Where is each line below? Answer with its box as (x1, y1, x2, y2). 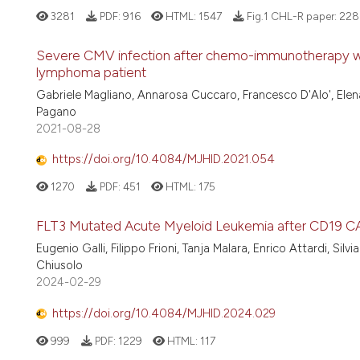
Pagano (36, 104, 76, 119)
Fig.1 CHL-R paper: (243, 10, 339, 23)
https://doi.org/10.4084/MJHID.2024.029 (52, 305, 276, 321)
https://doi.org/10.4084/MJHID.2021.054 (52, 152, 275, 167)
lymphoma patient (36, 63, 146, 80)
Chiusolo (36, 258, 83, 273)
